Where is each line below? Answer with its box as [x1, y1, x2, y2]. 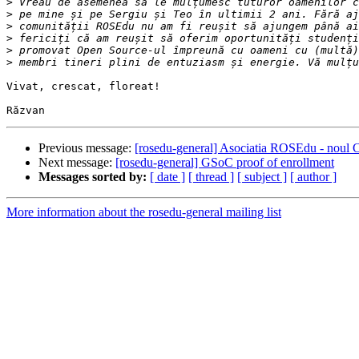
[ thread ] [188, 170, 234, 184]
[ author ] [290, 170, 337, 184]
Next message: [38, 155, 115, 170]
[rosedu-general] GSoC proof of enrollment [115, 155, 334, 170]
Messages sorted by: [38, 170, 147, 184]
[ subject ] [237, 170, 287, 184]
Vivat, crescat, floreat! [6, 80, 160, 93]
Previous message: [38, 141, 135, 155]
